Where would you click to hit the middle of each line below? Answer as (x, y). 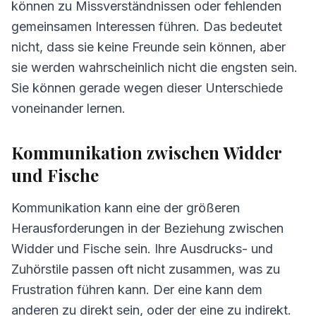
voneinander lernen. (68, 108)
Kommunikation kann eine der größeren (126, 208)
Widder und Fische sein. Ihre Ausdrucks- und (142, 249)
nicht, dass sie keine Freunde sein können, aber (148, 47)
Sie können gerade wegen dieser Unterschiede (147, 88)
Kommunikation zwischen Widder (146, 152)
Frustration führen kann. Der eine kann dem (137, 290)
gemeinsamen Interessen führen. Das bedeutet (147, 26)
